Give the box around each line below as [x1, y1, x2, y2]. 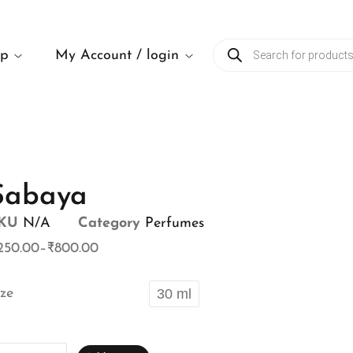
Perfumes [144, 216, 204, 231]
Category [77, 216, 140, 231]
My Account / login [55, 47, 180, 63]
